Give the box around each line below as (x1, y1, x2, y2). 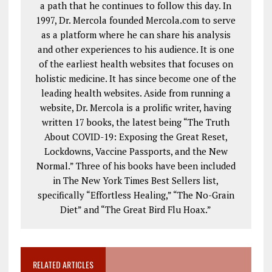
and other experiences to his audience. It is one (37, 42, 234, 55)
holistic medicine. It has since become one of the (35, 72, 237, 84)
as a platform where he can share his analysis (41, 28, 231, 41)
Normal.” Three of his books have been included (36, 159, 236, 172)
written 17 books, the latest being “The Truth (42, 115, 230, 128)
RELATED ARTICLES (32, 257, 93, 271)
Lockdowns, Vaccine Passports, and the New (44, 144, 228, 157)
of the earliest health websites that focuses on (38, 57, 233, 70)
